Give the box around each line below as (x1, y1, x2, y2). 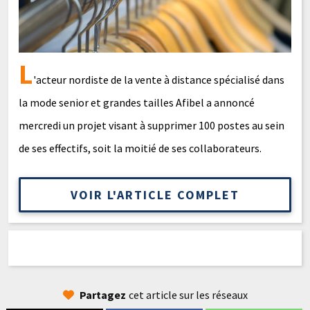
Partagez (79, 288, 126, 302)
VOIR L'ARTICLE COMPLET (71, 187, 239, 203)
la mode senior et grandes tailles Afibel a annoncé (19, 95, 255, 109)
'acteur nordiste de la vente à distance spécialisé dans (33, 73, 284, 86)
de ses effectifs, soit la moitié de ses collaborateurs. (19, 141, 262, 155)
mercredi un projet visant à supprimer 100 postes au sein (19, 118, 284, 132)
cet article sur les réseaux (128, 288, 248, 302)
